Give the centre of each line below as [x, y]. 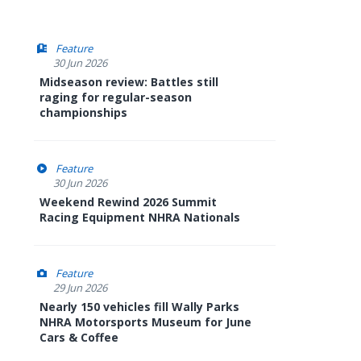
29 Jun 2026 [80, 288]
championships [83, 112]
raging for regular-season [116, 97]
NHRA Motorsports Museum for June [145, 322]
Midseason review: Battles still [129, 82]
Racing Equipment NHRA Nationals [140, 217]
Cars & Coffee [79, 337]
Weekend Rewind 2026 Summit [128, 202]
